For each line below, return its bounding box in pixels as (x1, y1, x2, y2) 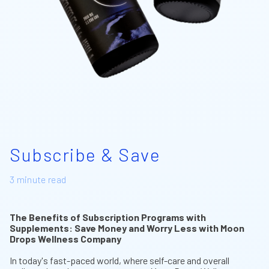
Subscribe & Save (10, 143, 160, 165)
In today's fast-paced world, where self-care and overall (10, 254, 229, 266)
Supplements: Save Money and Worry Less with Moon (10, 222, 244, 234)
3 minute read (10, 173, 67, 185)
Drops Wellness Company (10, 232, 121, 244)
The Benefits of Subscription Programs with (10, 211, 206, 223)
